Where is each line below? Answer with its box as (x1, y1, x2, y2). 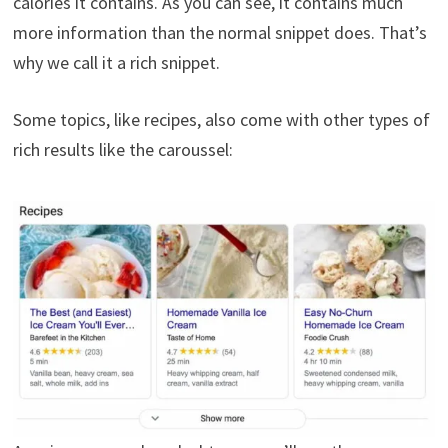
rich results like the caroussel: (12, 138, 233, 162)
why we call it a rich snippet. (12, 51, 220, 75)
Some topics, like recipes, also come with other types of (12, 108, 430, 132)
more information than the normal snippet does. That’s (12, 21, 427, 45)
